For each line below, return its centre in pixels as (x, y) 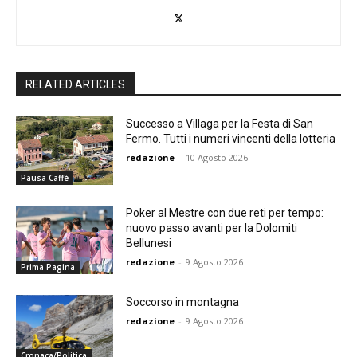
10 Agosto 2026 (217, 158)
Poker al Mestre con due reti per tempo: (225, 213)
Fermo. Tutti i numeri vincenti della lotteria (231, 139)
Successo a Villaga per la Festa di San (220, 124)
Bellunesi (149, 243)
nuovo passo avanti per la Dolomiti (212, 228)
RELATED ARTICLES (75, 85)
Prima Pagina (48, 267)
